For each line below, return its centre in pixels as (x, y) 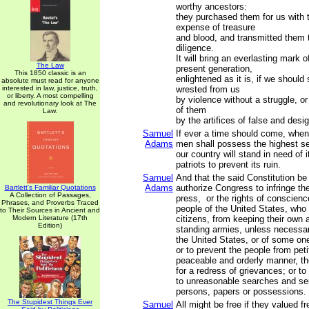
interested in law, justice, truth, (50, 88)
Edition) (50, 225)
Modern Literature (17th (50, 218)
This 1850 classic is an (50, 73)
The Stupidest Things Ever (50, 302)
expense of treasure (216, 27)
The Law (50, 65)
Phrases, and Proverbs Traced (50, 202)
